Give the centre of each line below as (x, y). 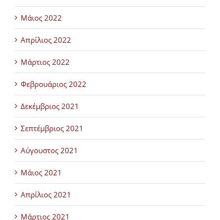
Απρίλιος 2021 (46, 195)
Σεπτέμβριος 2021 (52, 128)
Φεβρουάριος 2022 (54, 84)
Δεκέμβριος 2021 (50, 106)
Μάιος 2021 (41, 173)
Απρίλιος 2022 (46, 40)
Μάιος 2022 (41, 18)
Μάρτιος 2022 (45, 62)
